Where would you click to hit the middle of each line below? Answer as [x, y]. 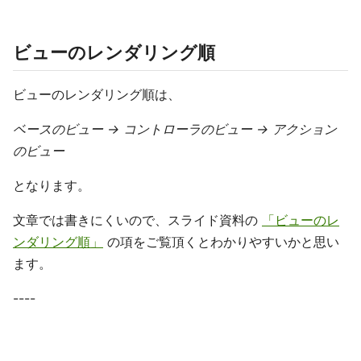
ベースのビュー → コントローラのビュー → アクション [175, 129]
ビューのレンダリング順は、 [97, 94]
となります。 [52, 185]
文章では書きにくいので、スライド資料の [137, 220]
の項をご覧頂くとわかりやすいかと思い [221, 242]
